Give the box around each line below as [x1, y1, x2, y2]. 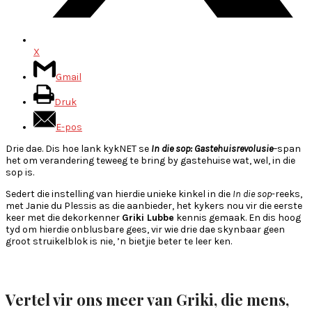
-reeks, [272, 187, 302, 200]
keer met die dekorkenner [6, 211, 122, 224]
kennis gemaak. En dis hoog [174, 211, 301, 224]
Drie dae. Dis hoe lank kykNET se [6, 142, 151, 155]
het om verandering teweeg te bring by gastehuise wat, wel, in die [6, 154, 295, 166]
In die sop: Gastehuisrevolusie [151, 142, 273, 155]
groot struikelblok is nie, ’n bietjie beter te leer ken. [6, 235, 232, 247]
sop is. [6, 166, 34, 178]
